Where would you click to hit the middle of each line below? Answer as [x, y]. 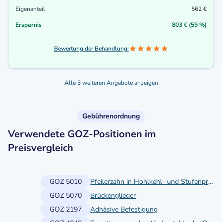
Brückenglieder [113, 196]
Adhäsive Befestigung [124, 210]
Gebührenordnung [111, 116]
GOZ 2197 [65, 210]
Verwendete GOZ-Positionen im [82, 134]
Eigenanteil [30, 9]
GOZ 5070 [65, 196]
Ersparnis [28, 25]
